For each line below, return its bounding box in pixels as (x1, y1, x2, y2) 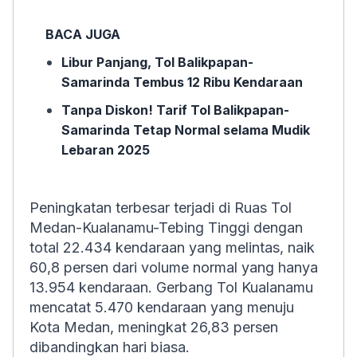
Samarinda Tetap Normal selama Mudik (61, 122, 310, 138)
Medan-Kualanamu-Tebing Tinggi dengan (29, 219, 303, 236)
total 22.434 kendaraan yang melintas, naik (29, 239, 315, 256)
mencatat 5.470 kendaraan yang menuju (29, 299, 294, 316)
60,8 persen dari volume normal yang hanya (29, 259, 318, 276)
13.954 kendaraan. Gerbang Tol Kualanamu (29, 279, 313, 296)
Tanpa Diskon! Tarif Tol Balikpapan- (61, 102, 289, 118)
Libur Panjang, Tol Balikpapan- (61, 54, 253, 70)
